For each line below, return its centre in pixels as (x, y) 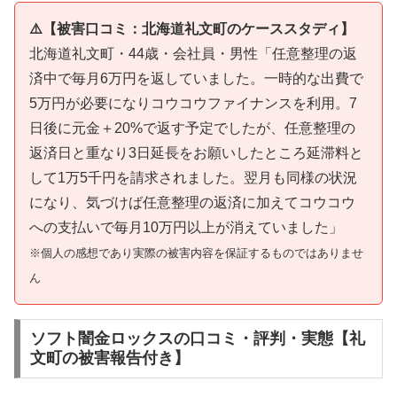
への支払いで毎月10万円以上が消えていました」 (186, 227)
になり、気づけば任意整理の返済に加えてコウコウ (192, 202)
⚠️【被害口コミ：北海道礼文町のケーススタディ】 (192, 28)
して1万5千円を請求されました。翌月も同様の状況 (193, 177)
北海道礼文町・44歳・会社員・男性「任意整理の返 (193, 53)
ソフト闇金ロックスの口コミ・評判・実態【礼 (197, 339)
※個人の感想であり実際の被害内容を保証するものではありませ (196, 253)
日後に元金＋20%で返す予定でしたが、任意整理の (192, 128)
